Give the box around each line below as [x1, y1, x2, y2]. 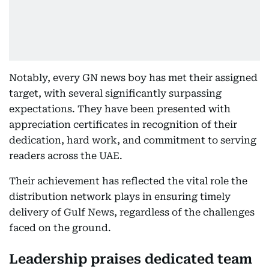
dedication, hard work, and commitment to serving [9, 134, 256, 147]
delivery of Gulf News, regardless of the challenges [9, 207, 255, 219]
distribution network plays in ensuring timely [9, 191, 231, 203]
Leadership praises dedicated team [9, 252, 252, 267]
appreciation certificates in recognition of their [9, 119, 237, 131]
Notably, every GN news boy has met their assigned [9, 72, 258, 84]
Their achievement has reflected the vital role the [9, 175, 247, 187]
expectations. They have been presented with [9, 103, 231, 115]
